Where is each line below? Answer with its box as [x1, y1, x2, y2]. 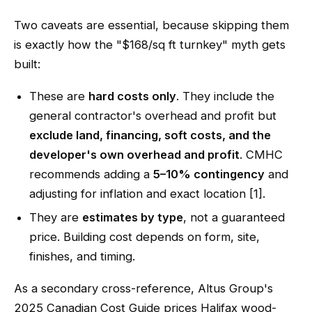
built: [14, 57, 40, 71]
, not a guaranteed [183, 210, 285, 224]
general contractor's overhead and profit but [29, 109, 276, 123]
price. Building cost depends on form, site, [29, 230, 260, 244]
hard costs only [88, 89, 176, 103]
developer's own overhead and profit [29, 148, 240, 162]
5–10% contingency [153, 167, 265, 181]
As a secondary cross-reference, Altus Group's [14, 281, 273, 295]
